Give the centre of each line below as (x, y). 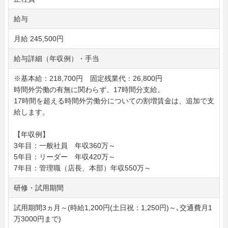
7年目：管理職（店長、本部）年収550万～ (82, 168)
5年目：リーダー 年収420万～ (65, 157)
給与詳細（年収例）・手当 (56, 59)
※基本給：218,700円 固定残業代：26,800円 (88, 79)
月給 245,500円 (39, 39)
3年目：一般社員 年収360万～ (65, 146)
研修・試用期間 (39, 188)
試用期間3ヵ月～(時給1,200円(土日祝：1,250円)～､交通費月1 (113, 208)
